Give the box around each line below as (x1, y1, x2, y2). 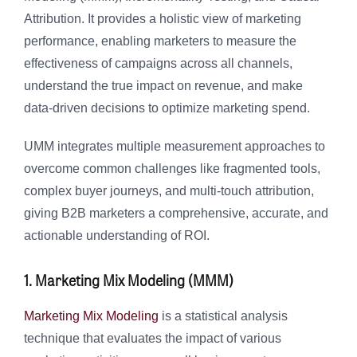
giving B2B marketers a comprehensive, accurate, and (24, 206, 328, 221)
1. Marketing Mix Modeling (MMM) (24, 268, 233, 292)
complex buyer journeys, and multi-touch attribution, (24, 184, 314, 198)
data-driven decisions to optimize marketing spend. (24, 101, 310, 116)
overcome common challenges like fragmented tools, (24, 162, 320, 176)
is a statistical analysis (159, 309, 288, 324)
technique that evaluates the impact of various (24, 331, 281, 346)
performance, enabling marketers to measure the (24, 34, 296, 49)
